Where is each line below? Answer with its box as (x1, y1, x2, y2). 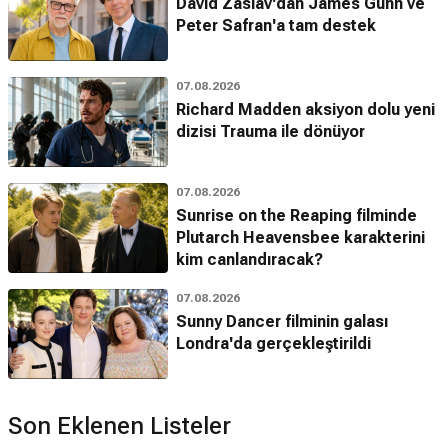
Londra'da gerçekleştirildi (176, 333, 371, 353)
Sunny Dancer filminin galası (176, 311, 388, 331)
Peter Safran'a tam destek (176, 15, 376, 35)
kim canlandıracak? (176, 249, 323, 269)
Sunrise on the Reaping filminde (176, 205, 417, 225)
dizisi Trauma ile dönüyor (176, 121, 365, 141)
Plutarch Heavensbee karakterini (176, 227, 425, 247)
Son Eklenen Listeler (8, 411, 231, 440)
